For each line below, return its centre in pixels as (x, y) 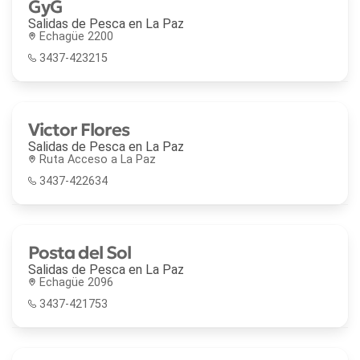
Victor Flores (79, 129)
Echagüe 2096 (76, 282)
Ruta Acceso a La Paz (98, 159)
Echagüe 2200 (76, 36)
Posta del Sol (80, 252)
